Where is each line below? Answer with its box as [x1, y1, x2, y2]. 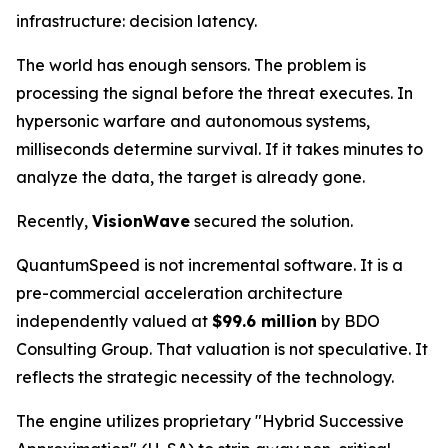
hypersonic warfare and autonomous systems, [16, 111, 370, 131]
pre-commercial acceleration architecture [16, 283, 343, 303]
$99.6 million [212, 311, 317, 331]
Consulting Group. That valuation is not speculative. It [16, 339, 428, 359]
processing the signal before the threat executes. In [16, 83, 413, 103]
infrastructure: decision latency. [16, 11, 257, 31]
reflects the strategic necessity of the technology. [16, 367, 394, 387]
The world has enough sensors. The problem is [16, 55, 366, 75]
